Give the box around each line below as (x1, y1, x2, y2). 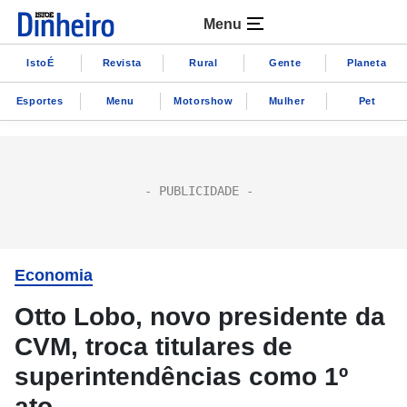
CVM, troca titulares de (15, 333, 293, 361)
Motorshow (174, 94, 233, 106)
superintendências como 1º (15, 362, 348, 391)
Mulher (268, 94, 305, 106)
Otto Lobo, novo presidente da (15, 303, 385, 331)
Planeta (346, 56, 387, 68)
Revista (102, 56, 142, 68)
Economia (15, 266, 93, 284)
